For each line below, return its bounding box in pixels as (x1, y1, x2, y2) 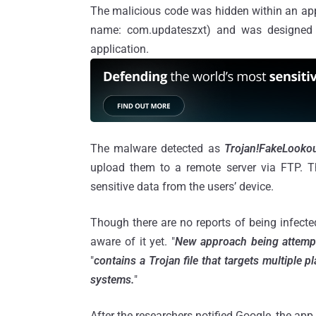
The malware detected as (90, 141, 224, 155)
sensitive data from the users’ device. (90, 179, 274, 193)
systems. (90, 272, 134, 286)
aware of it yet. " (90, 234, 175, 248)
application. (90, 42, 149, 56)
